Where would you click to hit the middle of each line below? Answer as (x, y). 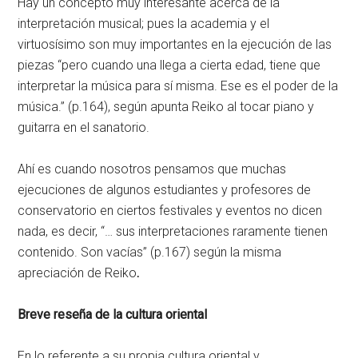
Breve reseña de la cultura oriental (113, 314)
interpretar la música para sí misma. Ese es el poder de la (178, 86)
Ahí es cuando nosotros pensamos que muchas (152, 169)
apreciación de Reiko (78, 273)
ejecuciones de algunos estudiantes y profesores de (165, 190)
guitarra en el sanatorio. (84, 127)
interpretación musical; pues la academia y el (144, 24)
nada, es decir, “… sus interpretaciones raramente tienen (173, 231)
